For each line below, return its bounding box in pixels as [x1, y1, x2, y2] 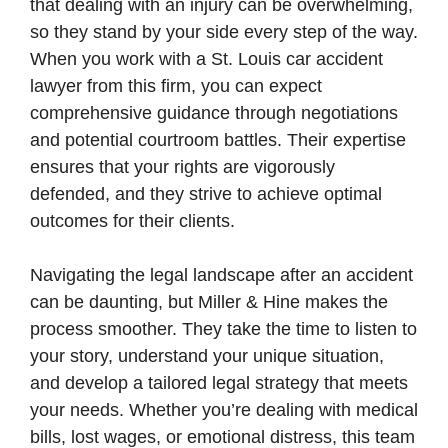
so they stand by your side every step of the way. [30, 22, 418, 42]
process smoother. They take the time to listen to [30, 319, 417, 339]
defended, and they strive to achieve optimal [30, 184, 382, 204]
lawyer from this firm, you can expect [30, 76, 322, 96]
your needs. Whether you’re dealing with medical [30, 400, 418, 420]
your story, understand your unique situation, [30, 346, 384, 366]
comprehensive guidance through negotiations [30, 103, 398, 123]
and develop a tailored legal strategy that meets [30, 373, 408, 393]
